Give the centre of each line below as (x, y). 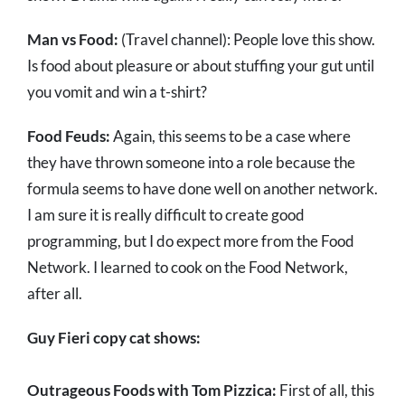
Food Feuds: (69, 137)
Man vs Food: (73, 40)
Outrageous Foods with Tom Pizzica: (152, 391)
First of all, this (325, 391)
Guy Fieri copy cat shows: (114, 338)
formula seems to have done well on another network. (202, 189)
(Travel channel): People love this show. (247, 40)
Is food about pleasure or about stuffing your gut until (201, 66)
